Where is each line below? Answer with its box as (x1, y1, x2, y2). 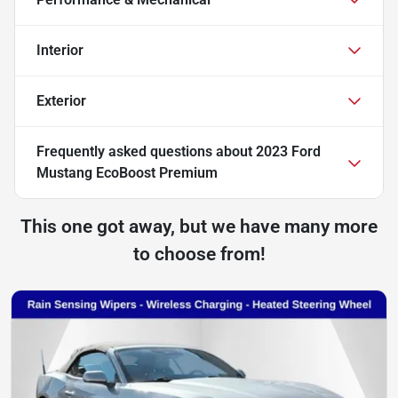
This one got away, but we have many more (20, 215, 378, 237)
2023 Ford (256, 142, 321, 160)
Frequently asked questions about (36, 142, 256, 160)
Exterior (36, 92, 86, 109)
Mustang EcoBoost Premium (36, 163, 218, 181)
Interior (36, 41, 84, 59)
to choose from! (132, 243, 266, 265)
